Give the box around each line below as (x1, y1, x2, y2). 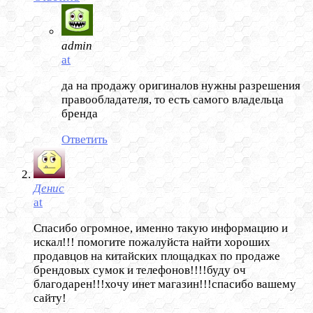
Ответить (61, 133, 108, 147)
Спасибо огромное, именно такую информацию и (34, 221, 288, 235)
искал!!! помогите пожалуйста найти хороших (34, 235, 270, 249)
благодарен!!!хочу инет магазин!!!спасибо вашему (34, 277, 296, 291)
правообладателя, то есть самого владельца (61, 93, 284, 107)
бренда (61, 107, 98, 121)
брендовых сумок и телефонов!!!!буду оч (34, 263, 246, 277)
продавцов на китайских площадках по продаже (34, 249, 280, 263)
